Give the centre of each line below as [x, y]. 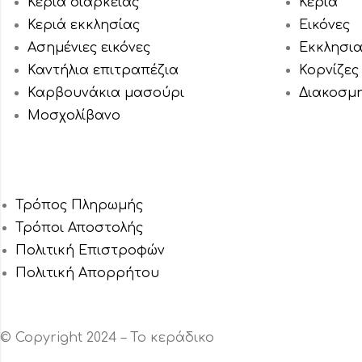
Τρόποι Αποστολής [80, 228]
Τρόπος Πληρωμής [80, 206]
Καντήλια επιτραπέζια [103, 71]
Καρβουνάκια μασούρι [106, 93]
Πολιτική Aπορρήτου [88, 274]
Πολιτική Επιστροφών [90, 251]
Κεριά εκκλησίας [84, 25]
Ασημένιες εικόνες [89, 48]
